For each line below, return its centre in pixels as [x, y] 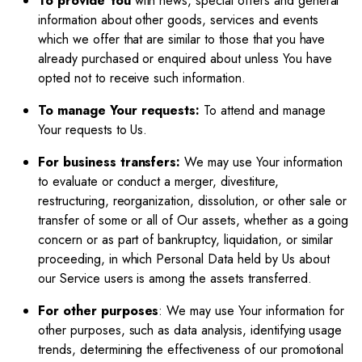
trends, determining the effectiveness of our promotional [191, 349]
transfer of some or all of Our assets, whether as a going [194, 220]
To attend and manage [263, 110]
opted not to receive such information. [142, 78]
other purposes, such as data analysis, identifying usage [190, 330]
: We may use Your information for [251, 311]
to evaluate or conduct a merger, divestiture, [158, 181]
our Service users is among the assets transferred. [175, 278]
